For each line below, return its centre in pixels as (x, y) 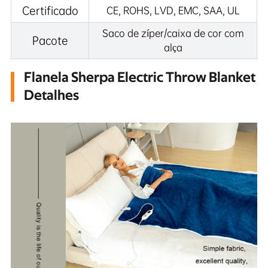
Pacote (50, 41)
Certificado (50, 11)
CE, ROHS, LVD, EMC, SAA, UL (173, 10)
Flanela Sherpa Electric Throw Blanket (139, 78)
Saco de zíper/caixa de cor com (173, 33)
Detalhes (51, 96)
